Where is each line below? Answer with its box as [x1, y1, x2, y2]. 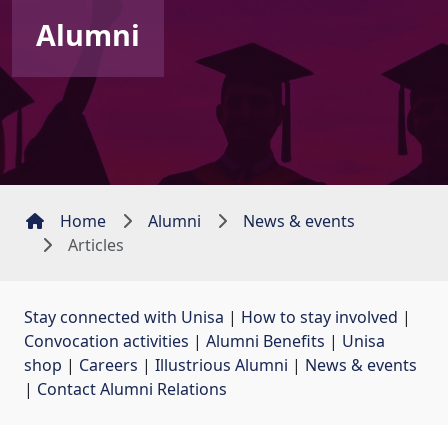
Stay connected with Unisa [24, 305, 224, 328]
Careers [79, 353, 138, 376]
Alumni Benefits [206, 329, 325, 352]
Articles [68, 233, 124, 256]
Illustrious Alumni [155, 353, 288, 376]
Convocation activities [24, 329, 189, 352]
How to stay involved [241, 305, 398, 328]
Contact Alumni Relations [37, 377, 227, 400]
